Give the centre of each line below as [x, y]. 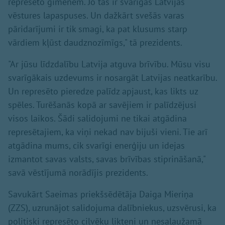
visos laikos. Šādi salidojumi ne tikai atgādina [97, 118]
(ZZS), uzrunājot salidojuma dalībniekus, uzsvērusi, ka [112, 207]
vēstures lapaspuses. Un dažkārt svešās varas [96, 15]
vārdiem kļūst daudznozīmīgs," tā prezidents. [95, 42]
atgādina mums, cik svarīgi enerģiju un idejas [96, 145]
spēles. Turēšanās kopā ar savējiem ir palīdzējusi [102, 104]
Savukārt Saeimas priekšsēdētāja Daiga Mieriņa [101, 194]
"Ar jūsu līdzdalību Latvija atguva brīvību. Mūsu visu [109, 64]
